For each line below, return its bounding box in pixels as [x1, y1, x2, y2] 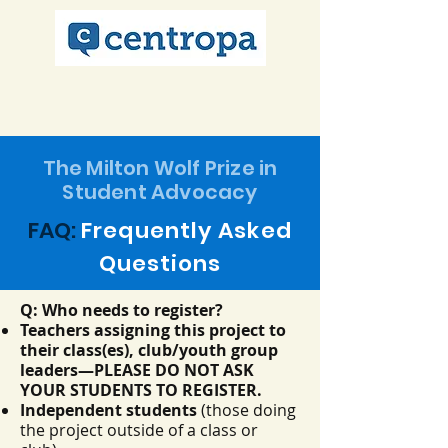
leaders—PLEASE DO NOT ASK [20, 359, 254, 381]
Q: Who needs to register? [20, 299, 223, 321]
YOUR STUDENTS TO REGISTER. [20, 379, 262, 401]
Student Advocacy [62, 178, 258, 206]
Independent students [20, 399, 197, 421]
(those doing [197, 399, 296, 421]
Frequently [81, 215, 213, 246]
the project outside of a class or [20, 419, 258, 441]
